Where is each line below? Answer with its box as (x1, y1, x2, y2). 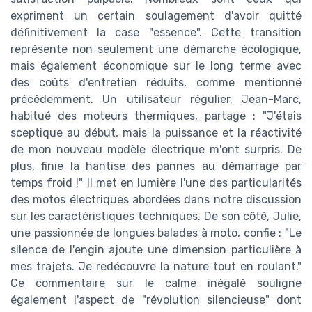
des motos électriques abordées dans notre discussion (10, 192, 302, 206)
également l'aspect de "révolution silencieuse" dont (10, 292, 302, 306)
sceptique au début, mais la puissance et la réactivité (10, 125, 302, 139)
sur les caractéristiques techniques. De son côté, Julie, (10, 209, 302, 223)
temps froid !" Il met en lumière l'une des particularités (10, 175, 302, 189)
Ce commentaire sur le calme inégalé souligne (10, 276, 302, 290)
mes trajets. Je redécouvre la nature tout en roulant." (10, 259, 302, 273)
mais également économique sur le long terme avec (10, 58, 302, 72)
